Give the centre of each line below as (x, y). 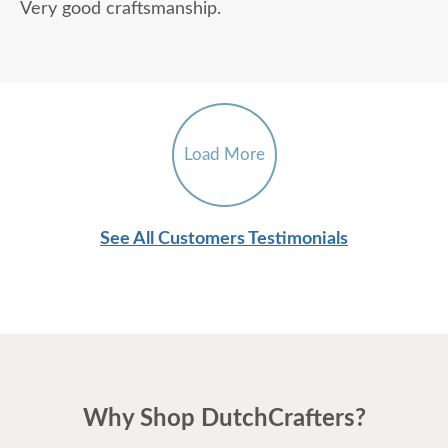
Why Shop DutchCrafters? (224, 419)
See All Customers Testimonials (224, 239)
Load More (224, 155)
